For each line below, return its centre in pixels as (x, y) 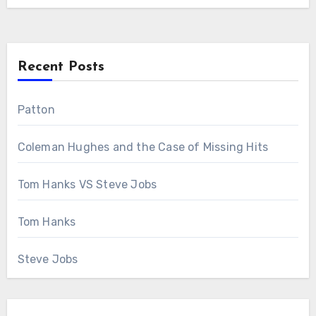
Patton (36, 110)
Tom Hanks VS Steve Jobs (87, 185)
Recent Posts (61, 67)
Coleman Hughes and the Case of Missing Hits (143, 147)
